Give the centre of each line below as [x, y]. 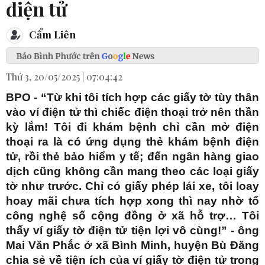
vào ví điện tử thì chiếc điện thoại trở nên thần [132, 112]
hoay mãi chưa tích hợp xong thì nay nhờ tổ [132, 201]
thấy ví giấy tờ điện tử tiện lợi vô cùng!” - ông [132, 231]
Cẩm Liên [51, 34]
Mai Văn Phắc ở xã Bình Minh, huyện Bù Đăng [132, 245]
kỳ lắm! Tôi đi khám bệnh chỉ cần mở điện [132, 127]
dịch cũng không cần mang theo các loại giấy [132, 172]
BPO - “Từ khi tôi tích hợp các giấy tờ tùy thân [132, 98]
